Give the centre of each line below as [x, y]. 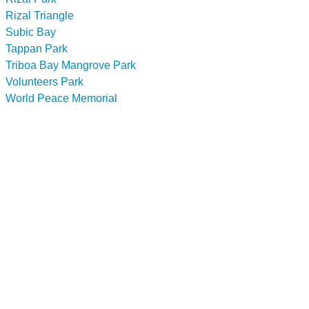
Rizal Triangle [40, 15]
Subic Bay [31, 32]
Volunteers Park [44, 81]
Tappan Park [37, 48]
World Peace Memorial [61, 98]
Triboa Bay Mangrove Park [71, 65]
